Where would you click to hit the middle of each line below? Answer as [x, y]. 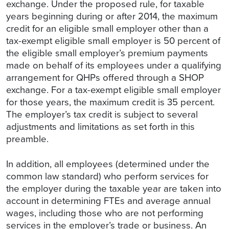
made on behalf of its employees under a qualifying [114, 65]
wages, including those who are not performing [105, 213]
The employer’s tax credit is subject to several [102, 114]
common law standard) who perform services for [107, 176]
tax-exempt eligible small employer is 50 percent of [113, 41]
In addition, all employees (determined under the [108, 164]
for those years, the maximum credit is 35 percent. [110, 102]
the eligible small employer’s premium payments [107, 53]
